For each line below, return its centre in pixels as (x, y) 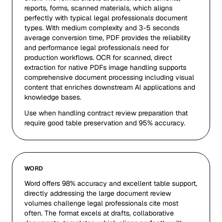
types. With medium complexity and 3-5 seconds (102, 28)
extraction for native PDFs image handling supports (105, 67)
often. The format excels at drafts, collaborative (99, 213)
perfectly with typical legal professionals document (106, 18)
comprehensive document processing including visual (109, 77)
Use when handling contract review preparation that (106, 113)
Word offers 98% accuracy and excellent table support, (111, 183)
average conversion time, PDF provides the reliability (108, 38)
